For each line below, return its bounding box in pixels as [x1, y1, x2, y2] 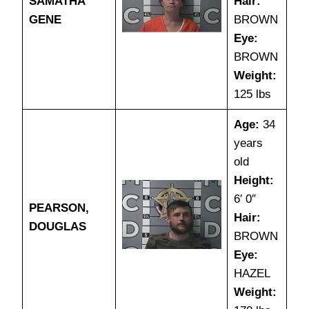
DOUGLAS [28, 220, 86, 233]
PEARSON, [28, 201, 89, 215]
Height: [233, 174, 274, 187]
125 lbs [233, 88, 271, 101]
